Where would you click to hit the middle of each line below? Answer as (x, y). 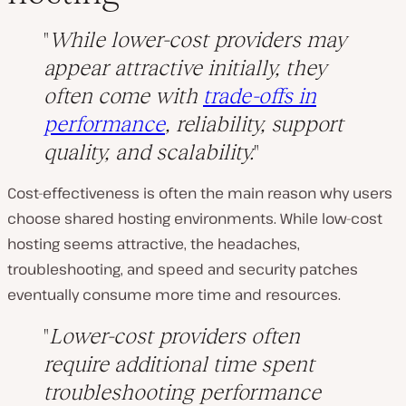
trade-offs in (260, 96)
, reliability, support (254, 124)
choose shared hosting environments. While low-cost (195, 219)
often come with (123, 96)
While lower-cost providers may (198, 40)
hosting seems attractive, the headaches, (154, 244)
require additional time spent (179, 364)
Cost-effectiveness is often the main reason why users (200, 193)
